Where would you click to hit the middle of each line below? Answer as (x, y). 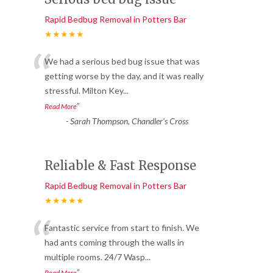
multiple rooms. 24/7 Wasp (95, 257)
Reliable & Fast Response (120, 166)
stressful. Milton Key (84, 91)
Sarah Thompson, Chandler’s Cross (129, 121)
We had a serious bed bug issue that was (122, 62)
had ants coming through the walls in (114, 243)
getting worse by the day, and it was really (124, 76)
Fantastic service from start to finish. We (122, 228)
